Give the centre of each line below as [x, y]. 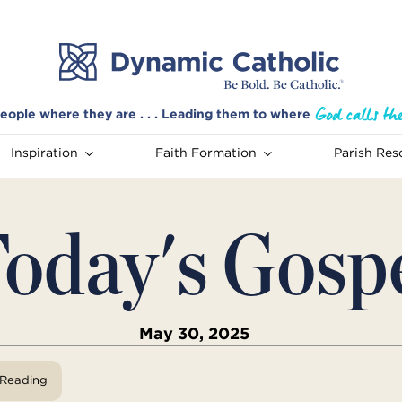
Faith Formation [205, 153]
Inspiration [44, 153]
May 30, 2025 [194, 334]
